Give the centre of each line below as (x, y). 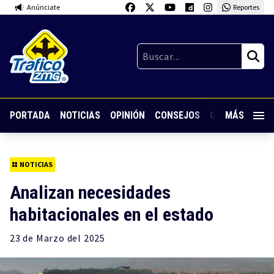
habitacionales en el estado (112, 214)
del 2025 (85, 238)
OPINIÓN (128, 116)
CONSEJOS (177, 116)
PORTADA (30, 116)
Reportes (246, 7)
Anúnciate (43, 7)
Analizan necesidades (90, 192)
